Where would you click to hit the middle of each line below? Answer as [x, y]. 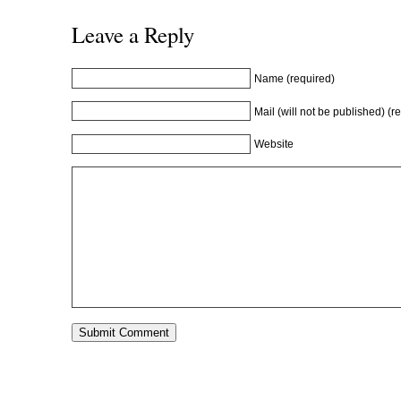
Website [274, 145]
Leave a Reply [133, 35]
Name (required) [295, 78]
